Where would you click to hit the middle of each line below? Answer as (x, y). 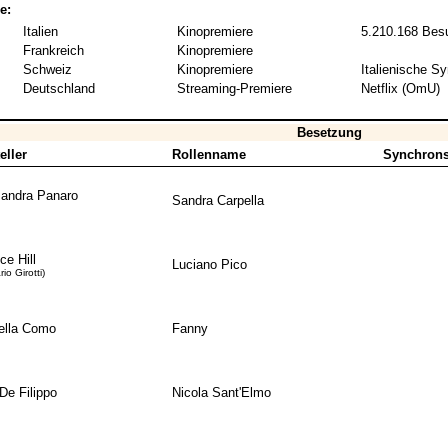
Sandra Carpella (217, 201)
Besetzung (329, 133)
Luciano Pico (209, 265)
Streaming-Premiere (234, 89)
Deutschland (58, 89)
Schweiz (47, 70)
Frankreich (53, 51)
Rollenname (208, 155)
